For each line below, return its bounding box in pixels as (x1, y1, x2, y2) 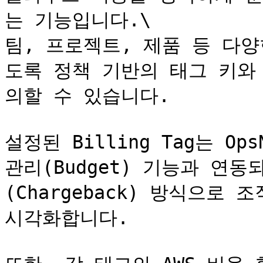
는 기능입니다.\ (5, 9, 151, 31)
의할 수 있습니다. (5, 85, 170, 106)
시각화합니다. (5, 207, 129, 228)
